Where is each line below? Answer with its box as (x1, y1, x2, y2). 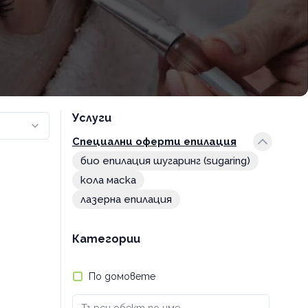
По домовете (89, 271, 155, 282)
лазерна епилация (80, 193, 172, 206)
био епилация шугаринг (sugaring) (80, 155, 250, 167)
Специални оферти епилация (72, 135, 236, 148)
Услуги (72, 111, 111, 124)
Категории (72, 232, 140, 245)
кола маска (80, 174, 136, 186)
